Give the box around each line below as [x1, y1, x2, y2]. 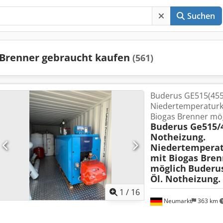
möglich [150, 162, 186, 174]
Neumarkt [162, 197, 192, 205]
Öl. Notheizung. [150, 173, 221, 185]
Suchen [187, 10, 216, 21]
